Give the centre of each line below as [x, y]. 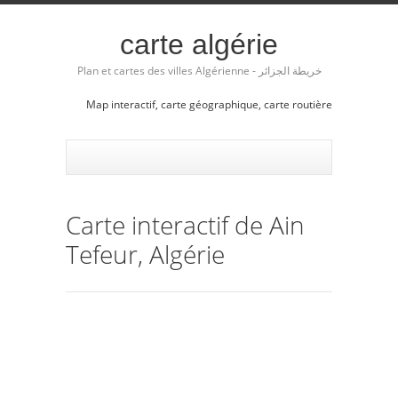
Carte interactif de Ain [185, 224]
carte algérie [199, 44]
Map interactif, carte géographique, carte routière [209, 104]
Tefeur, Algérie [145, 254]
